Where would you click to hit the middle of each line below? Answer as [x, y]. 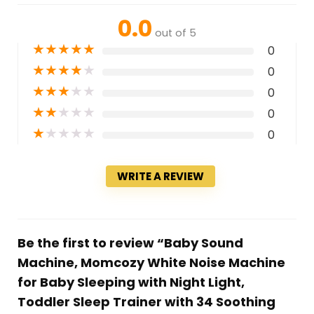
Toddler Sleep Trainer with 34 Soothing [146, 301]
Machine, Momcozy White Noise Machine [151, 262]
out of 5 [176, 33]
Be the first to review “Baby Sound [130, 243]
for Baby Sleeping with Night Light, [131, 282]
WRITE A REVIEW [161, 176]
